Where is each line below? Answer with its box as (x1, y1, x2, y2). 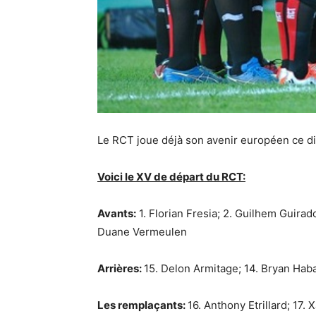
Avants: (97, 207, 136, 221)
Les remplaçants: (97, 298, 188, 312)
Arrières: (97, 262, 144, 276)
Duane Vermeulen (97, 225, 187, 239)
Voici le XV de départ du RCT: (97, 170, 245, 184)
